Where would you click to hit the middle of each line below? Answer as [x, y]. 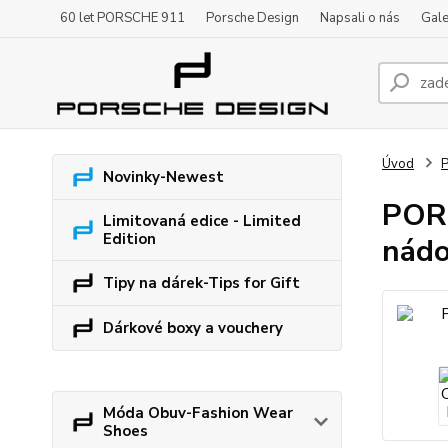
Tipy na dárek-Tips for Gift [201, 283]
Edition [129, 239]
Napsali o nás [360, 18]
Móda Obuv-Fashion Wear [198, 413]
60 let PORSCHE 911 [122, 18]
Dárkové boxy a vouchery [193, 328]
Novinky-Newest [163, 177]
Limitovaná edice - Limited [202, 221]
